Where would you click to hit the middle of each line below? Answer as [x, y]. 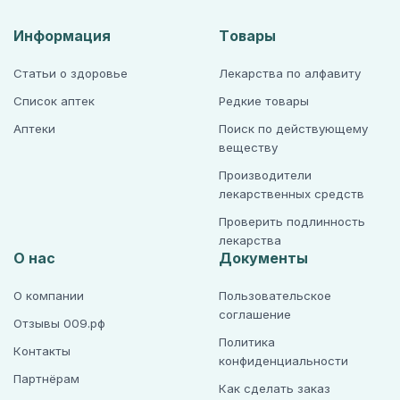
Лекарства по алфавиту [289, 73]
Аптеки [34, 129]
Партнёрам [46, 379]
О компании [49, 296]
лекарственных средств [291, 194]
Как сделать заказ [274, 388]
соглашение [254, 314]
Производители [265, 175]
